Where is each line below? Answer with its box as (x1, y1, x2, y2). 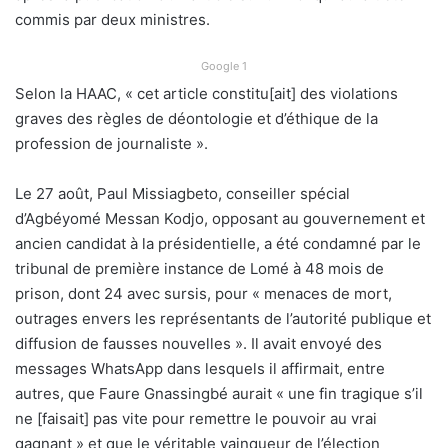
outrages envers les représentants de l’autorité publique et (15, 309, 431, 329)
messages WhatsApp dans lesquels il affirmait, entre (15, 359, 385, 379)
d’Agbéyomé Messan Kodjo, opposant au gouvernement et (15, 209, 425, 229)
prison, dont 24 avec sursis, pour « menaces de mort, (15, 284, 392, 304)
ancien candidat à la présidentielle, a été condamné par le (15, 234, 421, 254)
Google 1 (201, 59, 247, 74)
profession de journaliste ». (15, 134, 208, 154)
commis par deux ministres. (15, 10, 210, 30)
